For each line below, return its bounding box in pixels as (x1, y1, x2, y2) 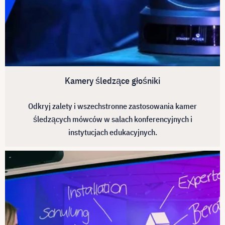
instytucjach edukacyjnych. (68, 127, 157, 137)
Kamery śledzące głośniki (65, 75, 160, 86)
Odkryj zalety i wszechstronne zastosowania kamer (28, 101, 197, 111)
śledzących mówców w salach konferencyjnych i (33, 114, 192, 124)
